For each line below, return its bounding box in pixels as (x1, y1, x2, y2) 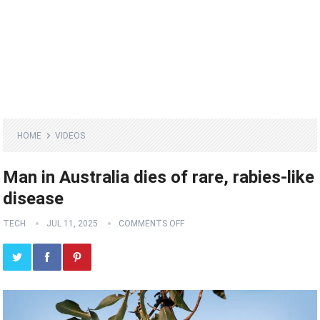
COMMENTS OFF (119, 219, 185, 229)
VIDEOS (55, 131, 86, 141)
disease (3, 189, 64, 209)
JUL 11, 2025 (46, 219, 99, 229)
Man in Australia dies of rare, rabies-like (3, 167, 315, 188)
